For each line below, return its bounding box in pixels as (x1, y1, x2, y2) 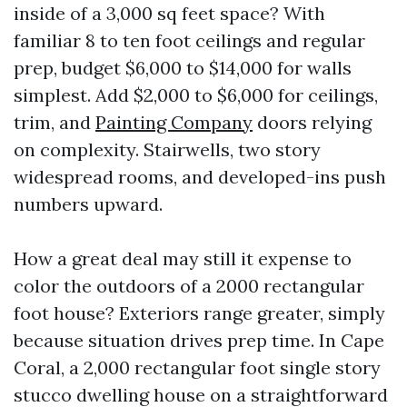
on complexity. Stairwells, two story (14, 138, 321, 161)
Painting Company (95, 111, 253, 134)
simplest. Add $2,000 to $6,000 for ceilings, (14, 84, 378, 106)
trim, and (14, 111, 95, 134)
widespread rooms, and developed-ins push (14, 165, 386, 188)
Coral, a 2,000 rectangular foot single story (14, 356, 381, 379)
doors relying (253, 111, 372, 134)
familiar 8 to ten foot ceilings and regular (14, 29, 365, 52)
